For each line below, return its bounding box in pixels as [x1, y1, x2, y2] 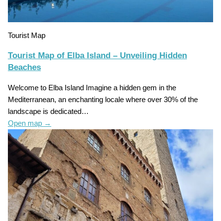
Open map [7, 119, 44, 127]
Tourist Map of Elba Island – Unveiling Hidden [7, 50, 187, 60]
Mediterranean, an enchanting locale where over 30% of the [7, 95, 198, 104]
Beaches [7, 62, 41, 72]
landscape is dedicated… [7, 107, 89, 115]
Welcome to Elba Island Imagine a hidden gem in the [7, 83, 176, 92]
